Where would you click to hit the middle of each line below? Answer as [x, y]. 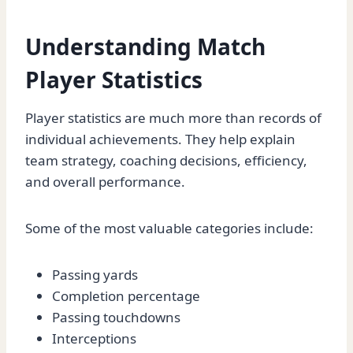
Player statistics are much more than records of [173, 118]
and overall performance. [105, 182]
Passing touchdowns [116, 318]
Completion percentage [126, 296]
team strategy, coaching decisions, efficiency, [166, 161]
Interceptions [94, 339]
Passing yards [95, 275]
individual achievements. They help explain [160, 139]
